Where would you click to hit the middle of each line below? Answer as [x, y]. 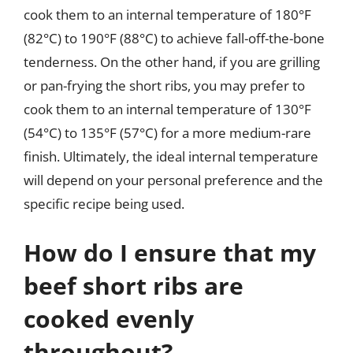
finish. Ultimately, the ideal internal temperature [171, 156]
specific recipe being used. [104, 204]
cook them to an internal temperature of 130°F [167, 109]
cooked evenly [109, 318]
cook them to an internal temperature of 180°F [167, 15]
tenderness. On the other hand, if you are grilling [172, 62]
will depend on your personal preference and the [173, 180]
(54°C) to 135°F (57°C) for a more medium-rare [167, 133]
